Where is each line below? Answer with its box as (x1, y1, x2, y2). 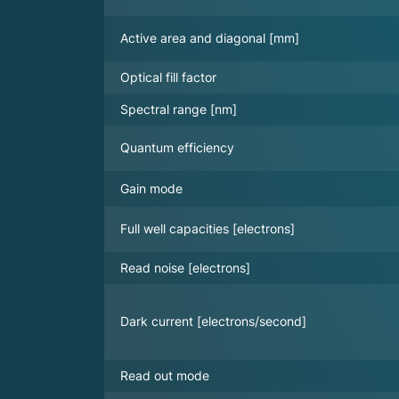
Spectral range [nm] (119, 101, 238, 117)
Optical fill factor (119, 69, 217, 85)
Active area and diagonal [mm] (119, 29, 300, 46)
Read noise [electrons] (119, 259, 251, 275)
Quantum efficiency (119, 139, 235, 155)
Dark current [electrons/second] (119, 313, 307, 330)
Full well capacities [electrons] (119, 220, 296, 237)
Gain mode (119, 180, 183, 196)
